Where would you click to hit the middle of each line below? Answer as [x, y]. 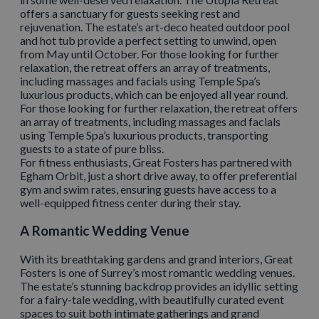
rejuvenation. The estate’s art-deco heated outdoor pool [155, 27]
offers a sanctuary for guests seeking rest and [130, 14]
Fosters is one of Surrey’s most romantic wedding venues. [157, 272]
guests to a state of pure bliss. [92, 149]
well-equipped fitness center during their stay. [130, 203]
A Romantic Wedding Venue [105, 230]
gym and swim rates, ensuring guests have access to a [148, 189]
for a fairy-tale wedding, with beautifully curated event [152, 299]
